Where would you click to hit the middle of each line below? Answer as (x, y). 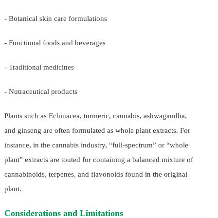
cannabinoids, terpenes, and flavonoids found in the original (96, 174)
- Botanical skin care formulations (55, 19)
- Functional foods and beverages (55, 43)
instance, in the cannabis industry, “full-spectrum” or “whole (96, 145)
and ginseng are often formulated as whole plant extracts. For (97, 131)
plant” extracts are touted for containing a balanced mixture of (99, 160)
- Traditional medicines (39, 67)
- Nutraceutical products (41, 92)
